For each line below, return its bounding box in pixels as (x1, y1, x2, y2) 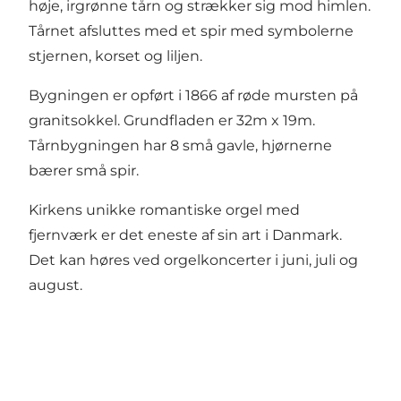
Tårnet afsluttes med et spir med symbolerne (29, 21, 354, 39)
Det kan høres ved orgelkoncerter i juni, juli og (29, 251, 358, 269)
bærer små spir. (29, 161, 139, 179)
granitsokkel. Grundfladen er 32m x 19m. (29, 111, 315, 129)
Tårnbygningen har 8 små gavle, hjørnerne (29, 136, 332, 154)
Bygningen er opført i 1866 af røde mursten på (29, 86, 358, 104)
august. (29, 276, 82, 294)
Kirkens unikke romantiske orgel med (29, 200, 300, 218)
